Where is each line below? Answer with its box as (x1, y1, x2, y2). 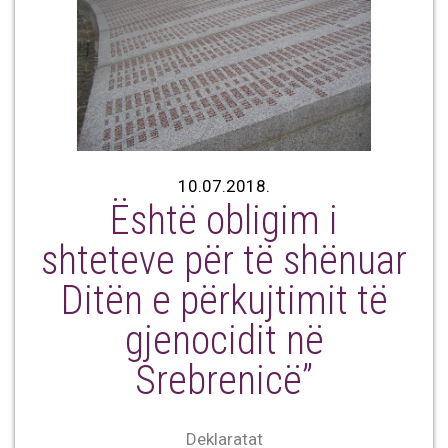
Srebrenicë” (135, 357, 313, 405)
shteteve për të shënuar (41, 237, 407, 285)
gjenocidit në (124, 317, 324, 365)
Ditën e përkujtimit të (60, 277, 388, 325)
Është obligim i (110, 197, 338, 245)
